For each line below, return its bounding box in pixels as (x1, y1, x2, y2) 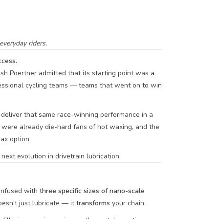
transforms (76, 198, 110, 208)
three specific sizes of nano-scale (39, 186, 145, 196)
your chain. (109, 198, 146, 208)
